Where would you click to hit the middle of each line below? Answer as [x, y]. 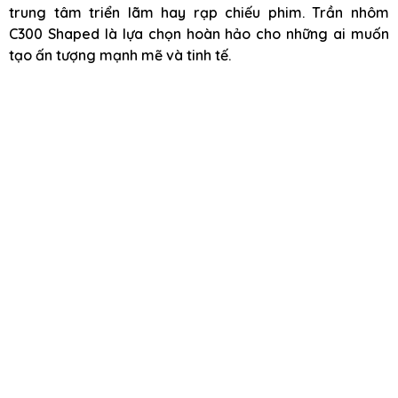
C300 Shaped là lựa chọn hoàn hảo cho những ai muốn [199, 34]
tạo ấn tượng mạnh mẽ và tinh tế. [120, 55]
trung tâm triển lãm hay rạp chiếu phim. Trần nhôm [199, 12]
